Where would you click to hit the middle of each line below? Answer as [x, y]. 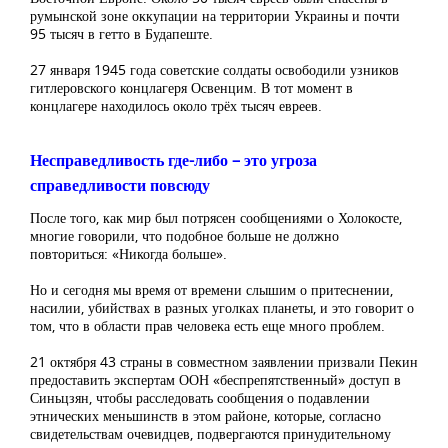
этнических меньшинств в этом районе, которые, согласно [205, 415]
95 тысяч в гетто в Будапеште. [121, 33]
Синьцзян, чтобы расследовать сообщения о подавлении [200, 397]
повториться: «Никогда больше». [128, 253]
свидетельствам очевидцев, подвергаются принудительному [210, 433]
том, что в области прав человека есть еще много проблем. [207, 325]
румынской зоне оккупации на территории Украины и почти [215, 15]
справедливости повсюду [120, 185]
